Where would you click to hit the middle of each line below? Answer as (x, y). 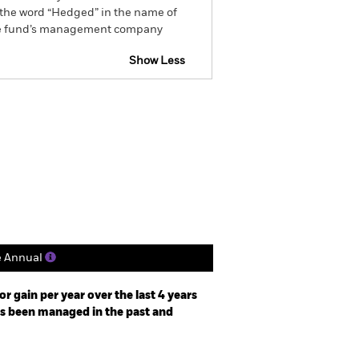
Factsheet (37, 105)
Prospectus (123, 105)
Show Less (157, 61)
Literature (148, 173)
